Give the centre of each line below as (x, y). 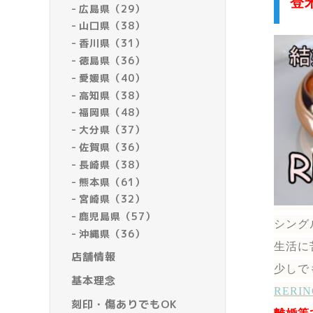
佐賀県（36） (112, 147)
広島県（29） (112, 8)
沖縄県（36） (112, 234)
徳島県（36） (112, 61)
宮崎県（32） (112, 199)
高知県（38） (112, 95)
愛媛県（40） (112, 78)
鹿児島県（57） (118, 217)
